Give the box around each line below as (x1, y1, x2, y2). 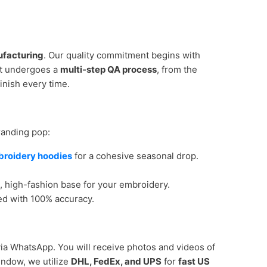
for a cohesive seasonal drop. (72, 150, 198, 162)
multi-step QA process (60, 64, 157, 75)
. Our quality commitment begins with (44, 49, 200, 61)
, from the (157, 64, 197, 75)
